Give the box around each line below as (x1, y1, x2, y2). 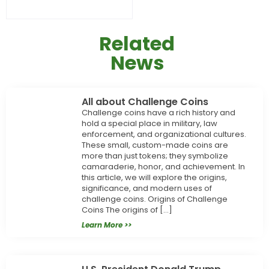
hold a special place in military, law (82, 118, 218, 130)
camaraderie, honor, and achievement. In (82, 161, 246, 173)
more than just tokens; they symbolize (82, 150, 229, 162)
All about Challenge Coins (82, 95, 209, 109)
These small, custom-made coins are (82, 139, 229, 151)
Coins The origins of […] (82, 204, 173, 216)
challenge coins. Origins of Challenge (82, 193, 228, 205)
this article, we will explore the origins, (82, 172, 228, 184)
